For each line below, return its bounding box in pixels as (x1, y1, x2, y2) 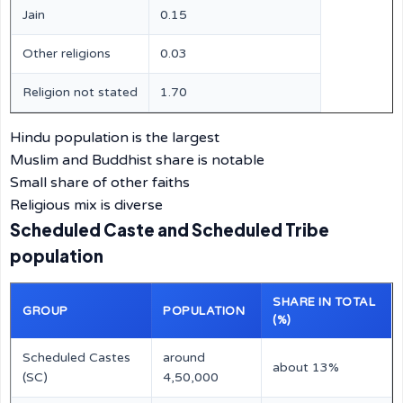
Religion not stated (22, 85, 138, 100)
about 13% (273, 360, 339, 375)
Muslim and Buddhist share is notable (10, 151, 264, 169)
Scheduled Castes (22, 350, 130, 365)
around (163, 350, 205, 365)
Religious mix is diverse (10, 196, 163, 214)
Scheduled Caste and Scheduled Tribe (10, 219, 329, 240)
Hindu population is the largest (10, 129, 219, 147)
